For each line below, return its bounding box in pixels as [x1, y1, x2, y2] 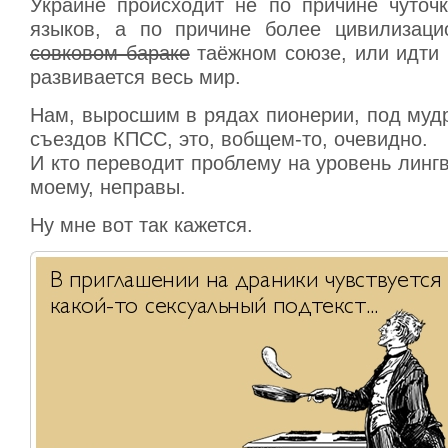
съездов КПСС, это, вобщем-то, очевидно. [30, 128, 428, 150]
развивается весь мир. [30, 66, 241, 88]
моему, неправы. [30, 176, 186, 198]
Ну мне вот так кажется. [30, 214, 253, 236]
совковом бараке [30, 42, 190, 64]
